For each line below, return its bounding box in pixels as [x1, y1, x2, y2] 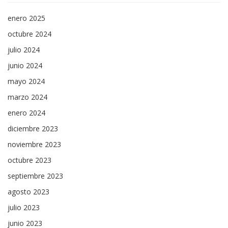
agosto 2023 [8, 187, 49, 196]
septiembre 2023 [8, 171, 63, 181]
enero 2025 [8, 13, 45, 23]
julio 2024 [8, 45, 40, 54]
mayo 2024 [8, 76, 45, 86]
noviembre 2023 [8, 139, 61, 149]
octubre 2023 [8, 155, 51, 165]
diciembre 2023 [8, 124, 58, 133]
